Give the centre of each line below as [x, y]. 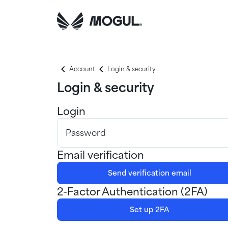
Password [86, 133]
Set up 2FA [150, 209]
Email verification [101, 155]
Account [82, 69]
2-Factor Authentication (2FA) [132, 191]
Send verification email [150, 173]
